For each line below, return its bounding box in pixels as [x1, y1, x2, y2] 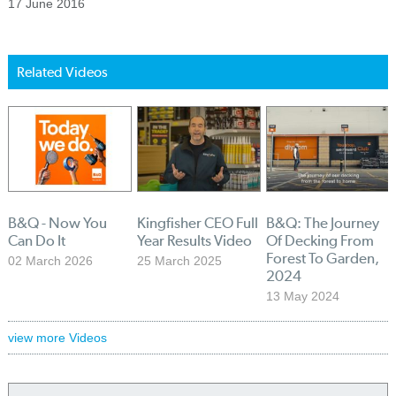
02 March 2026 [7, 254, 93, 269]
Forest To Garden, [266, 249, 380, 268]
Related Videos [16, 64, 108, 80]
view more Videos [7, 331, 107, 346]
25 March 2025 [137, 254, 223, 269]
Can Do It [7, 232, 65, 250]
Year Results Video [137, 232, 253, 250]
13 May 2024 [266, 289, 340, 304]
